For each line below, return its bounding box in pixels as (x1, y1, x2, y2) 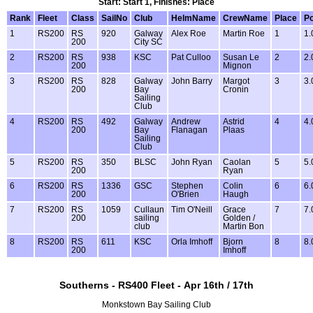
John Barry (171, 77, 212, 86)
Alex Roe (171, 29, 206, 38)
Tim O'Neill (171, 205, 212, 214)
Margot (223, 77, 249, 86)
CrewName (223, 14, 268, 23)
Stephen (171, 182, 203, 191)
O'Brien (171, 190, 199, 199)
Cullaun (134, 205, 164, 214)
